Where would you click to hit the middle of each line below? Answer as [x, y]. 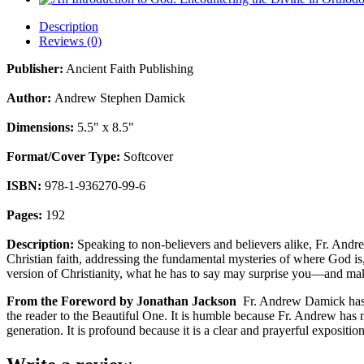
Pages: [26, 215]
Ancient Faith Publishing [128, 69]
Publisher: [35, 69]
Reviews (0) [70, 41]
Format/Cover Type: [63, 156]
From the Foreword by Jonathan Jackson [121, 301]
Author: [30, 98]
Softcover [147, 156]
